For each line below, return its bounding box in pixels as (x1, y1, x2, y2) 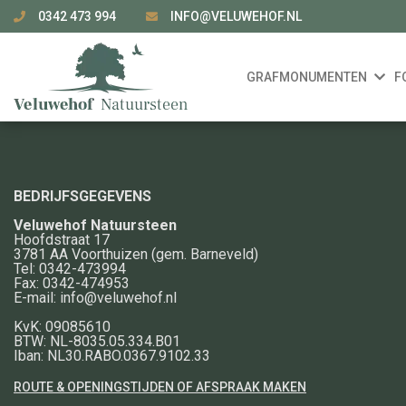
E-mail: (14, 288, 60, 306)
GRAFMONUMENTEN (246, 70, 367, 84)
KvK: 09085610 (14, 317, 111, 335)
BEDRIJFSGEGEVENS (14, 187, 151, 205)
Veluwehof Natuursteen (14, 216, 177, 234)
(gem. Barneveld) (148, 245, 258, 263)
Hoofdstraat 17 (14, 230, 110, 248)
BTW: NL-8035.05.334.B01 (14, 332, 180, 350)
